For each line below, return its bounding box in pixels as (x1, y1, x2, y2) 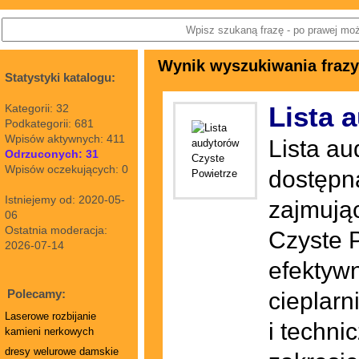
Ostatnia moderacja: (5, 224, 107, 236)
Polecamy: (7, 287, 66, 301)
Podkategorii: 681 (5, 117, 94, 130)
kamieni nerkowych (5, 325, 94, 337)
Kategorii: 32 (5, 102, 69, 115)
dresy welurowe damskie (5, 345, 119, 357)
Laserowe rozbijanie (5, 310, 96, 322)
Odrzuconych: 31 (5, 147, 99, 160)
